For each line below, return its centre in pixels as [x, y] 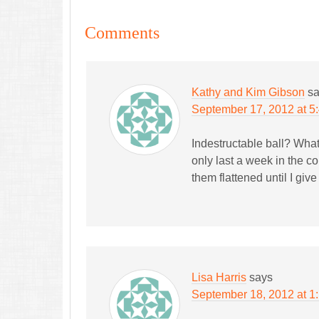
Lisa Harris [219, 277]
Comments [122, 33]
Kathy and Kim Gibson [248, 92]
